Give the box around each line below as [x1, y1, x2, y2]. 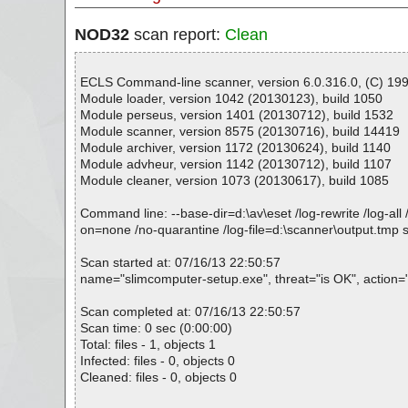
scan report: [129, 25, 225, 44]
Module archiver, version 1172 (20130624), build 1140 [80, 140, 391, 155]
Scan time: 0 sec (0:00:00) [80, 321, 232, 335]
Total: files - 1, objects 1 [80, 337, 216, 352]
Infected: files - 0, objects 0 [80, 353, 235, 368]
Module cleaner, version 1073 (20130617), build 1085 [80, 173, 389, 188]
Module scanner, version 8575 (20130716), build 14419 [80, 124, 400, 138]
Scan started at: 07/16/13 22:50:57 [80, 255, 280, 270]
